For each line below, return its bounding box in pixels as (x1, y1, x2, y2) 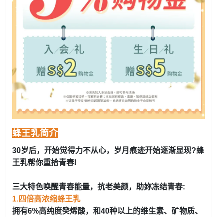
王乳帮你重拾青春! (12, 158, 77, 167)
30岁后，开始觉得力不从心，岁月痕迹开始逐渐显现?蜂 (12, 146, 204, 155)
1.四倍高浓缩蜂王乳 (12, 195, 80, 203)
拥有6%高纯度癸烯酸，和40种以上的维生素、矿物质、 (12, 207, 202, 216)
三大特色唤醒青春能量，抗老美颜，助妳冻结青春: (12, 183, 185, 191)
